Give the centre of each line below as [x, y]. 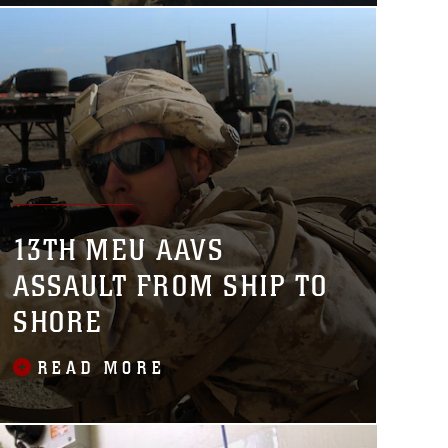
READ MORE [102, 368]
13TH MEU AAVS [119, 250]
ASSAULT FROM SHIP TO [171, 286]
